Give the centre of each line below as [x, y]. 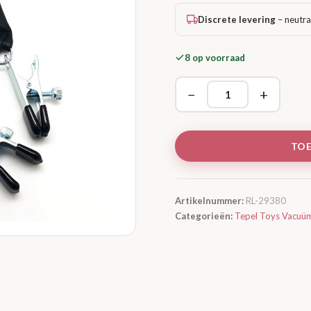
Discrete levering [237, 19]
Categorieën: [204, 216]
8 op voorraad [215, 58]
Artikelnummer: [209, 201]
